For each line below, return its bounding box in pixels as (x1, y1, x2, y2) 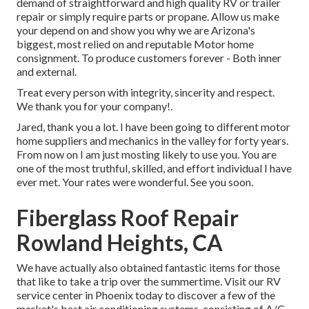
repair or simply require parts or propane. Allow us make (17, 10, 279, 23)
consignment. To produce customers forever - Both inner (17, 51, 281, 65)
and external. (17, 65, 77, 79)
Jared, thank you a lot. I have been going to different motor (17, 120, 290, 134)
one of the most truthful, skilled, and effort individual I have (17, 161, 292, 175)
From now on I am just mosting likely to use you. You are (17, 148, 277, 161)
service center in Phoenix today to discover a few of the (17, 288, 275, 302)
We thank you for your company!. (17, 99, 172, 113)
